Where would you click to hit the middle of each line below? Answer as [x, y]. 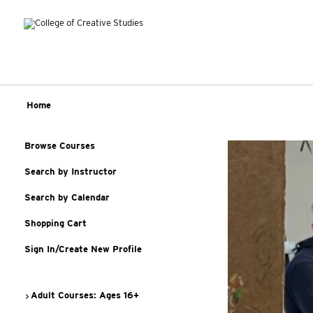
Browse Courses [60, 146]
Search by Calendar [67, 197]
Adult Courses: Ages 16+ [83, 295]
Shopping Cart [56, 223]
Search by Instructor [71, 172]
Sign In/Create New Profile [83, 249]
